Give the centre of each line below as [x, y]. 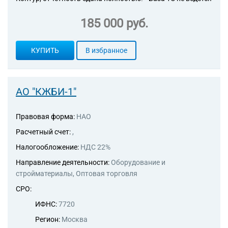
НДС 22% [95, 147]
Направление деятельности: [63, 162]
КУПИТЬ [45, 50]
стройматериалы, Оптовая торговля [77, 174]
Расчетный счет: [44, 132]
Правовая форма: [45, 117]
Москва [75, 219]
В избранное [106, 50]
